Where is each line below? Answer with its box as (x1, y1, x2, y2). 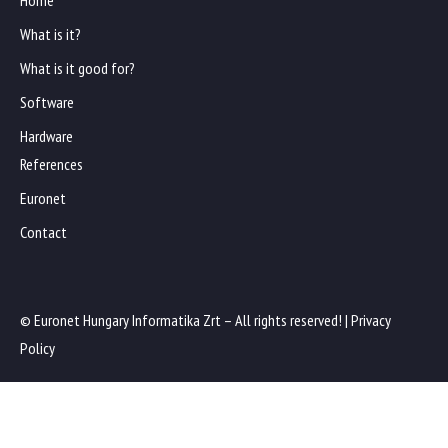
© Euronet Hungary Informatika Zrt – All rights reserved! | (20, 310, 348, 331)
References (20, 154, 83, 175)
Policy (20, 338, 55, 359)
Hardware (20, 126, 73, 147)
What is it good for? (20, 58, 135, 79)
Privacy (351, 310, 391, 331)
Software (20, 92, 74, 113)
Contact (20, 222, 67, 243)
